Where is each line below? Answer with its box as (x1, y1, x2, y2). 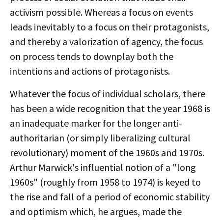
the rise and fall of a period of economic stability (10, 191, 210, 203)
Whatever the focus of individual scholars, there (10, 87, 205, 100)
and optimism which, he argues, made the (10, 205, 182, 218)
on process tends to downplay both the (10, 50, 173, 62)
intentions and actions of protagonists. (10, 65, 170, 77)
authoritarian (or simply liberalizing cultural (10, 132, 191, 144)
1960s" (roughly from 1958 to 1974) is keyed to (10, 176, 201, 188)
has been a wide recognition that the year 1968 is (10, 102, 210, 114)
